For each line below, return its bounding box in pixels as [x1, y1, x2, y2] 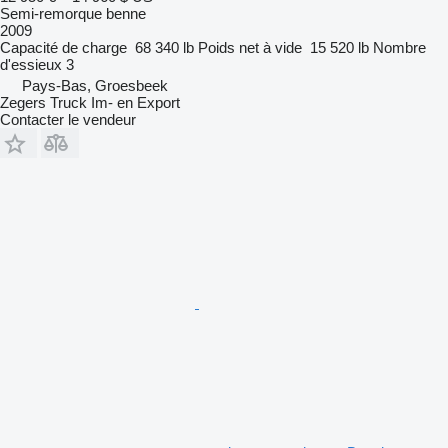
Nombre [373, 38, 426, 56]
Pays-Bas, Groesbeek [22, 76, 168, 94]
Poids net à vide [198, 38, 302, 56]
